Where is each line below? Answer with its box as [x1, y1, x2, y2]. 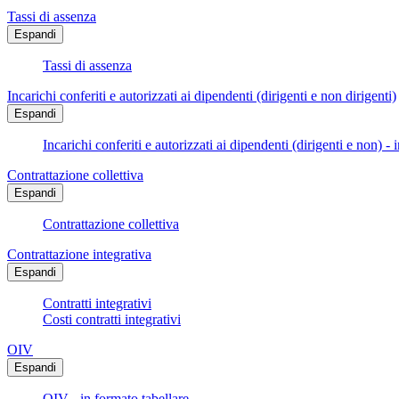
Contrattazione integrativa [7, 247, 151, 263]
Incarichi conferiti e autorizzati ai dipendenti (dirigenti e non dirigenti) [7, 88, 396, 104]
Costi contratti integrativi [43, 312, 181, 328]
